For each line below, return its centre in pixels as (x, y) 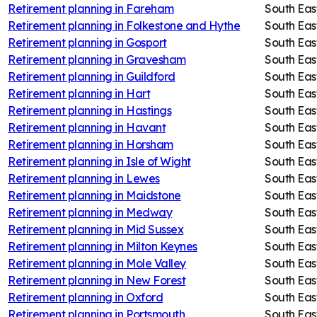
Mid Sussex (155, 229)
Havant (146, 127)
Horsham (149, 144)
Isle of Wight (158, 161)
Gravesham (156, 59)
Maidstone (153, 195)
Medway (149, 212)
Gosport (146, 42)
